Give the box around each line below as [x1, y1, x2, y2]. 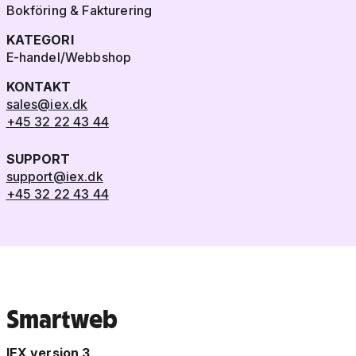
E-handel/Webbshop [6, 49, 132, 66]
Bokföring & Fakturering [6, 2, 153, 19]
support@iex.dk [6, 168, 103, 185]
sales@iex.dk [6, 96, 88, 113]
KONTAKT [6, 79, 72, 95]
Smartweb [6, 303, 118, 335]
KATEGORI [6, 32, 74, 48]
